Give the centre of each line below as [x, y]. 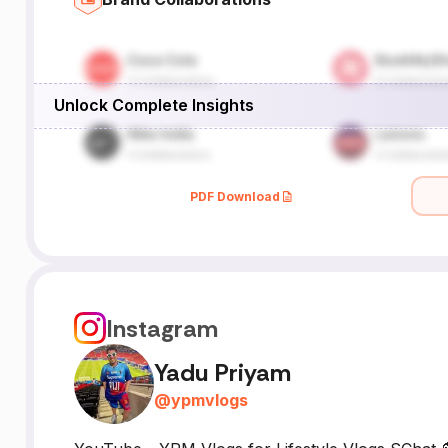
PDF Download [235, 196]
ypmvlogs [209, 399]
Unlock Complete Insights [153, 104]
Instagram [161, 328]
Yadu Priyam [222, 372]
